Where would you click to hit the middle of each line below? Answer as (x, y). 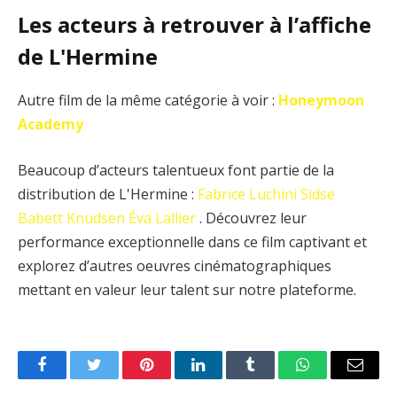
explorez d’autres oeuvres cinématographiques (175, 265)
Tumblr (273, 378)
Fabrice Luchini (247, 194)
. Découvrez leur (251, 218)
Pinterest (173, 378)
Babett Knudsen (71, 218)
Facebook (71, 378)
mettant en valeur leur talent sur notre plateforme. (187, 289)
